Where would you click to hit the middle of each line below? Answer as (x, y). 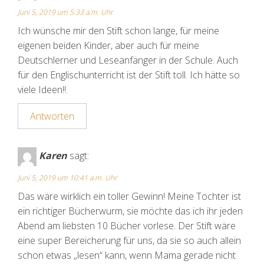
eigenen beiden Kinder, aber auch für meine (108, 46)
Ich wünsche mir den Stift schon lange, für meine (118, 31)
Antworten (52, 116)
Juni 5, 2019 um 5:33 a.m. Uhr (65, 12)
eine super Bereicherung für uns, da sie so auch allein (129, 241)
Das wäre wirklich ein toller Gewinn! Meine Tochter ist (129, 197)
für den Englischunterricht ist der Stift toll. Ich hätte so (129, 75)
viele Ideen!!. (43, 90)
